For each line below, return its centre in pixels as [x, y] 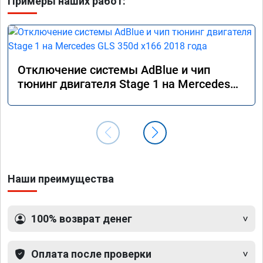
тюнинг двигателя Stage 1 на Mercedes [124, 84]
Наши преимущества [61, 179]
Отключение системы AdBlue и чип [114, 70]
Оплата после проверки [91, 254]
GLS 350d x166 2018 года [85, 98]
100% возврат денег [82, 219]
